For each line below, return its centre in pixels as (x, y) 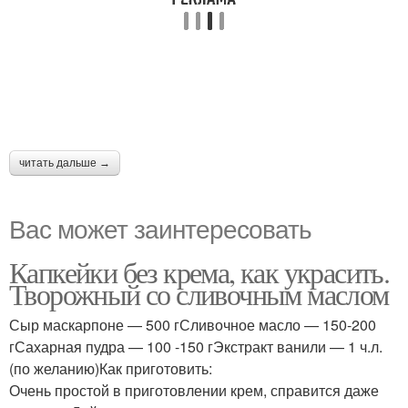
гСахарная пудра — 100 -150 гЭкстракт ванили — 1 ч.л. (196, 347)
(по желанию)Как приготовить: (111, 369)
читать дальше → (65, 163)
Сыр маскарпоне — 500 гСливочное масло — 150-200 (193, 325)
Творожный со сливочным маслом (199, 294)
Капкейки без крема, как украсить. (199, 272)
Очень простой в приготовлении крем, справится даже (194, 391)
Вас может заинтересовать (160, 228)
